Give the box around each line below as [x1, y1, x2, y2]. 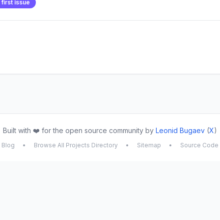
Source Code [180, 141, 219, 149]
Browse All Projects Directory [34, 141, 118, 149]
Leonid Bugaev [156, 126, 205, 135]
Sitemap [137, 141, 161, 149]
